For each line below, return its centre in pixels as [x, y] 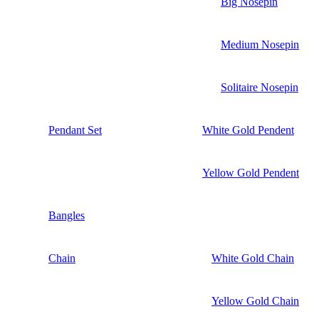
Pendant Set [75, 130]
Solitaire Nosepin [260, 87]
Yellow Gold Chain [255, 300]
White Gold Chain [253, 258]
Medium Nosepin [260, 44]
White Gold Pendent [248, 130]
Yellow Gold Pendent [251, 172]
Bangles [67, 215]
